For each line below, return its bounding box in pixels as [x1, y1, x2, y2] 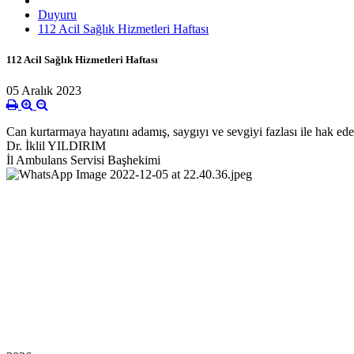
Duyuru [38, 7, 77, 21]
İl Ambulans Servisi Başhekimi [6, 153, 160, 168]
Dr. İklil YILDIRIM [6, 139, 106, 153]
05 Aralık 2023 [6, 84, 81, 98]
